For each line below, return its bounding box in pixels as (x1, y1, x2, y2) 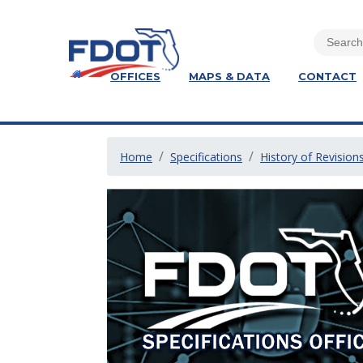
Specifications (170, 149, 242, 164)
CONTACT (298, 70, 357, 83)
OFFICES (110, 70, 161, 83)
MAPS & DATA (189, 70, 271, 83)
